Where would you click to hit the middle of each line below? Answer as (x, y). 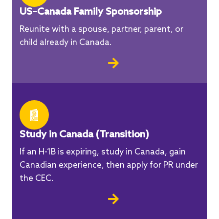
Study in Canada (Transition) (84, 135)
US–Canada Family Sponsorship (91, 12)
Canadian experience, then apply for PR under (109, 166)
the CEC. (37, 179)
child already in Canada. (66, 43)
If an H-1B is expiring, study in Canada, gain (103, 153)
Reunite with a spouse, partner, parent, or (101, 30)
